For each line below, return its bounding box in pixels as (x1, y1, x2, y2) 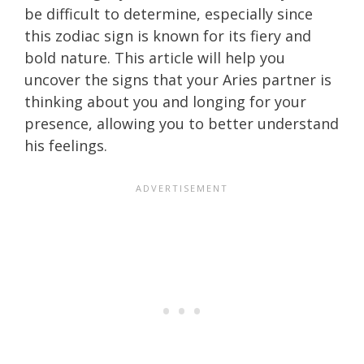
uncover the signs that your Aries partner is (24, 69, 331, 89)
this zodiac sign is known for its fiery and (24, 25, 311, 45)
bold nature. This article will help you (24, 47, 285, 67)
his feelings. (24, 135, 107, 155)
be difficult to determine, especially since (24, 3, 313, 24)
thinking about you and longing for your (24, 91, 306, 111)
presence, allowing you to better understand (24, 113, 339, 133)
